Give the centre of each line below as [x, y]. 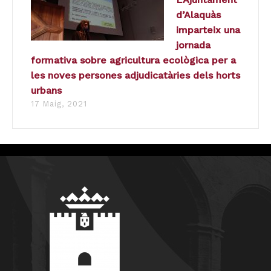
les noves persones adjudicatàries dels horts [135, 76]
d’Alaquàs [198, 15]
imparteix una [208, 30]
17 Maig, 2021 [59, 104]
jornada [193, 45]
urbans [46, 91]
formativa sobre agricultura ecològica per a [133, 60]
